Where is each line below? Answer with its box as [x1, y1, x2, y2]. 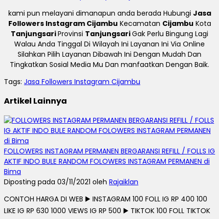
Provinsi [58, 28, 85, 39]
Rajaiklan [109, 176, 138, 187]
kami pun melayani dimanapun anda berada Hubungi [8, 8, 193, 18]
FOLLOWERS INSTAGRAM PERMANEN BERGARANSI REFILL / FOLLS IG [4, 146, 215, 156]
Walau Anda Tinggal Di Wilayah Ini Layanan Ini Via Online [14, 39, 205, 49]
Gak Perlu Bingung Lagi [132, 28, 208, 39]
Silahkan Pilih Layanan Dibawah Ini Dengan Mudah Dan [18, 49, 201, 59]
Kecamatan [117, 18, 162, 28]
